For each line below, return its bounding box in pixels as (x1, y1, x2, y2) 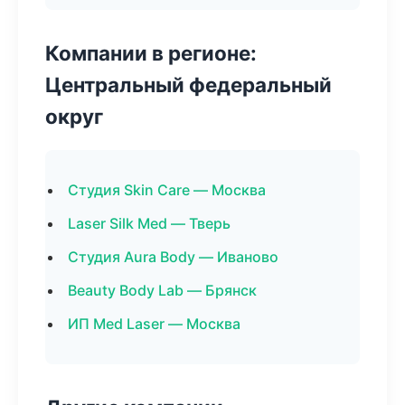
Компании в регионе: (45, 41, 257, 65)
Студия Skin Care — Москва (68, 181, 266, 199)
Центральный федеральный (45, 72, 332, 97)
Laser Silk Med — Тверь (68, 214, 231, 232)
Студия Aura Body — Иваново (68, 248, 278, 266)
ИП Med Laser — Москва (68, 315, 240, 333)
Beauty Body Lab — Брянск (68, 281, 257, 299)
